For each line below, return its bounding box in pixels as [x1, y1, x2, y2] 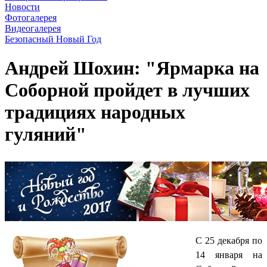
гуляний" [5, 123, 86, 145]
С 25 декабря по [195, 235, 262, 246]
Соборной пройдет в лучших [5, 79, 250, 101]
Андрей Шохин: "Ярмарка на [5, 57, 259, 79]
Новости [5, 2, 40, 12]
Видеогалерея [5, 23, 61, 33]
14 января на [195, 249, 262, 260]
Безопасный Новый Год [5, 34, 101, 44]
